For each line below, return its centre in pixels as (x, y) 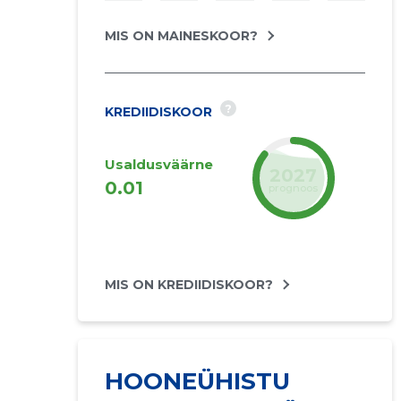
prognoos (294, 188)
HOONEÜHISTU (197, 381)
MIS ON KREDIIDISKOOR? (188, 285)
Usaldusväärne (158, 164)
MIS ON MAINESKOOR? (181, 36)
